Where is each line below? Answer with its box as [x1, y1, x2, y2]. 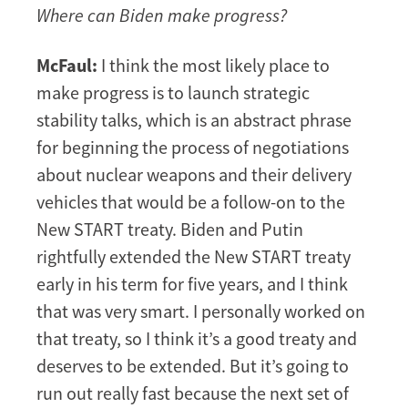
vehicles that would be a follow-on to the [36, 189, 345, 213]
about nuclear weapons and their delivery [36, 162, 352, 186]
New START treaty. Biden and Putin [36, 217, 303, 240]
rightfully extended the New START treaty [36, 244, 351, 268]
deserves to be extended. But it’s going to [36, 353, 349, 377]
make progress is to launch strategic [36, 80, 310, 104]
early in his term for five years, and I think [36, 271, 348, 295]
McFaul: [36, 53, 97, 76]
